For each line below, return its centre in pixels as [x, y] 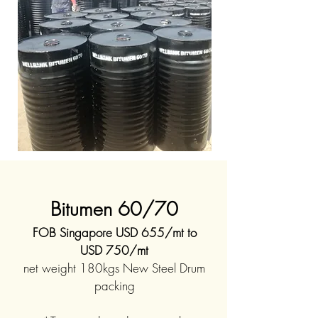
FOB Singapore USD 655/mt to [114, 232]
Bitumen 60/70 [114, 209]
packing [114, 286]
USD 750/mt [114, 250]
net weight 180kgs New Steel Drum [114, 268]
